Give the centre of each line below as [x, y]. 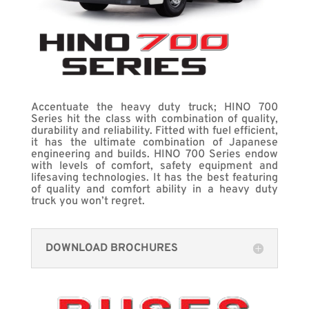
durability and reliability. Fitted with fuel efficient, [154, 131]
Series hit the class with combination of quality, [154, 120]
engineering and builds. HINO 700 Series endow [154, 155]
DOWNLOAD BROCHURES [111, 249]
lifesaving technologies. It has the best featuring [154, 178]
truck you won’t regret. [88, 202]
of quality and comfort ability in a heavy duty [154, 190]
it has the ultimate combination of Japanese [154, 143]
